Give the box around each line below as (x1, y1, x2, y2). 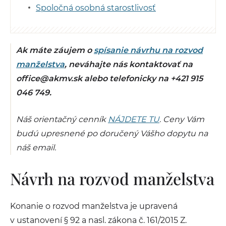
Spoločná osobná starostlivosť (36, 3, 156, 13)
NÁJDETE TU (108, 115, 159, 124)
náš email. (16, 143, 56, 152)
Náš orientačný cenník (16, 115, 108, 124)
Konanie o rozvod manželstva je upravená (10, 201, 178, 211)
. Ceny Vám (159, 115, 204, 124)
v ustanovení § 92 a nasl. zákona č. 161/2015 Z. (10, 215, 187, 225)
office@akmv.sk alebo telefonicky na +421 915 (16, 74, 203, 83)
